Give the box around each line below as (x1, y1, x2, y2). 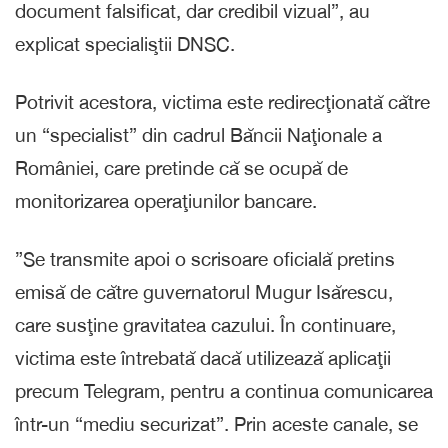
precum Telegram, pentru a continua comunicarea (15, 379, 433, 402)
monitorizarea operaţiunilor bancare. (15, 189, 317, 212)
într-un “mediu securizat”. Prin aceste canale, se (15, 412, 418, 435)
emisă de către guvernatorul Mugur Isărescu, (15, 280, 393, 303)
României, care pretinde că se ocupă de (15, 156, 348, 179)
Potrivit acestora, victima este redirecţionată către (15, 90, 430, 113)
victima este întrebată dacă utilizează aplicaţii (15, 346, 391, 369)
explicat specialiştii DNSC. (15, 32, 235, 55)
